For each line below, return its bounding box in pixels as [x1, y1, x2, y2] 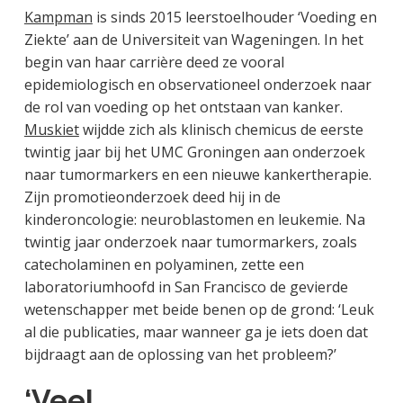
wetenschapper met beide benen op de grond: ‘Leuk [23, 300, 374, 320]
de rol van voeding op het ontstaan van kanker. [23, 97, 343, 118]
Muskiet [23, 120, 79, 140]
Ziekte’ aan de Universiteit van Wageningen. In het [23, 30, 363, 50]
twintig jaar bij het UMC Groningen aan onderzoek [23, 142, 365, 163]
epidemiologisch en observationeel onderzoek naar [23, 75, 372, 95]
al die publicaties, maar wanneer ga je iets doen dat [23, 322, 368, 343]
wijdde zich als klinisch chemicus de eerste [78, 120, 363, 140]
